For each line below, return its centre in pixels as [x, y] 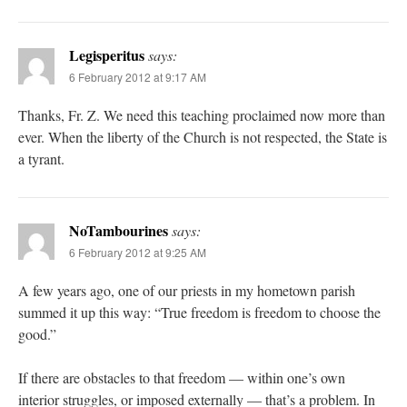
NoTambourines [119, 231]
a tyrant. [41, 159]
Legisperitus [107, 55]
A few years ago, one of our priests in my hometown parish [187, 291]
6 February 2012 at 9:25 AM [138, 253]
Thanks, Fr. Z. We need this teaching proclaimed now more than [202, 115]
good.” [37, 334]
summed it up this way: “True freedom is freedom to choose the [199, 313]
